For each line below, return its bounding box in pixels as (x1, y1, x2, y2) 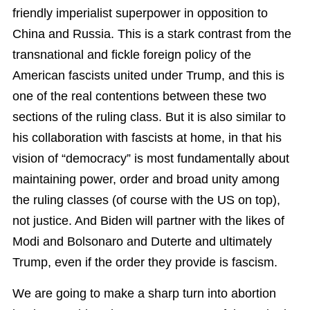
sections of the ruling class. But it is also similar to (12, 110, 286, 125)
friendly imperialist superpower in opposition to (12, 6, 268, 21)
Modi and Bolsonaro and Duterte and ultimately (12, 235, 272, 249)
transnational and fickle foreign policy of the (12, 48, 251, 62)
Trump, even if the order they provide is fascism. (12, 255, 281, 270)
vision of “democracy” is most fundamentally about (12, 152, 289, 166)
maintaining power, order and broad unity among (12, 172, 280, 187)
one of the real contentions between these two (12, 89, 266, 104)
